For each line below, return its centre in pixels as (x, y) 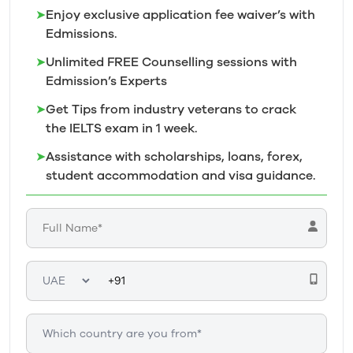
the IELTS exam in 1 (105, 128)
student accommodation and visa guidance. (181, 176)
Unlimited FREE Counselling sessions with (171, 62)
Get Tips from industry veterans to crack (171, 110)
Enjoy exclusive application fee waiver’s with (180, 15)
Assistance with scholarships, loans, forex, (174, 157)
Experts (143, 81)
